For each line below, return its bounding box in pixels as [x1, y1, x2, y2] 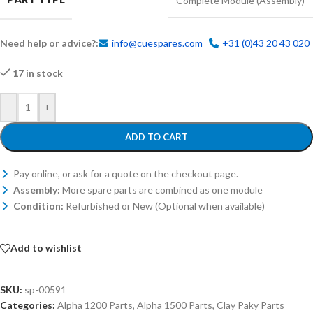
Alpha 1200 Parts [57, 298, 133, 311]
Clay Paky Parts [217, 298, 284, 311]
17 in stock [13, 66, 64, 79]
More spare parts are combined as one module [60, 183, 263, 196]
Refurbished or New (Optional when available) [64, 199, 265, 212]
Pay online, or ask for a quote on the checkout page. [11, 167, 238, 180]
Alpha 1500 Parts [137, 298, 212, 311]
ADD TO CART [125, 131, 188, 143]
